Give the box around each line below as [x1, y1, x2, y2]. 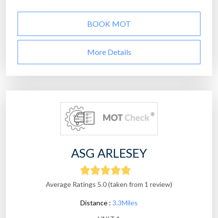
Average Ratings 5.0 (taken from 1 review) [46, 180, 172, 189]
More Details [87, 47, 131, 57]
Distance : [80, 199, 112, 207]
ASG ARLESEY [71, 145, 147, 161]
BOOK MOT [87, 19, 131, 29]
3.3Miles [112, 199, 138, 207]
